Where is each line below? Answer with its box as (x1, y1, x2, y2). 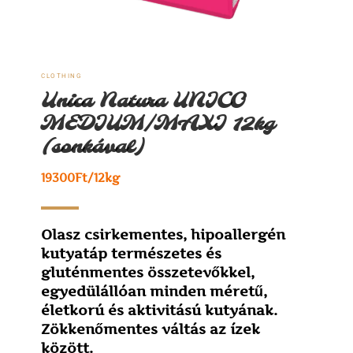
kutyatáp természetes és (41, 244, 222, 262)
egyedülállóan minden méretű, (41, 282, 268, 299)
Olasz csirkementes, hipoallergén (41, 225, 286, 243)
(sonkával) (41, 134, 146, 160)
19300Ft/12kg (41, 169, 121, 185)
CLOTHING (41, 72, 82, 80)
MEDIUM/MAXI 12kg (41, 111, 275, 137)
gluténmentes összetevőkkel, (41, 263, 255, 281)
